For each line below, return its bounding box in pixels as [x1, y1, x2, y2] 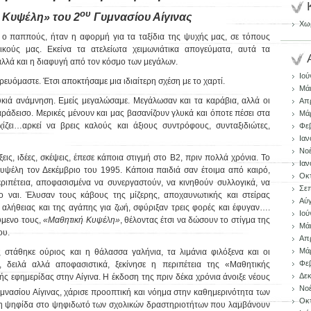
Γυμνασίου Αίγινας [90, 11, 192, 24]
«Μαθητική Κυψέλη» [43, 215, 120, 226]
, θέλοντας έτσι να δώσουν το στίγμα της [119, 215, 271, 226]
